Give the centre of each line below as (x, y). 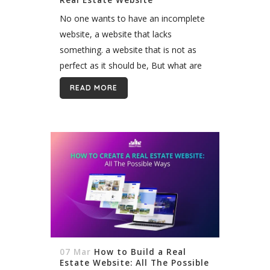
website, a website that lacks (116, 34)
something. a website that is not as (128, 49)
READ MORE (94, 87)
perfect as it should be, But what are (131, 65)
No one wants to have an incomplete (132, 18)
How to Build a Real (140, 252)
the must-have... (91, 96)
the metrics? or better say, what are (129, 81)
